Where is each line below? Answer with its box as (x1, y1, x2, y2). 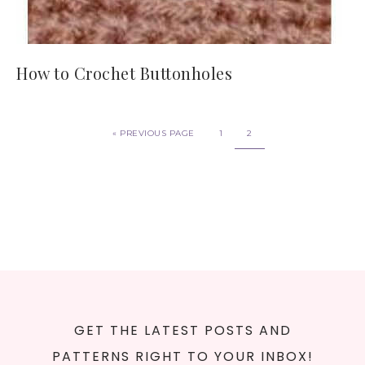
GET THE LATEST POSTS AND (73, 320, 292, 340)
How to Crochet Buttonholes (16, 61, 232, 84)
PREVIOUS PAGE (120, 127, 195, 139)
